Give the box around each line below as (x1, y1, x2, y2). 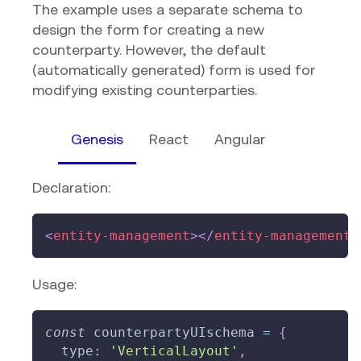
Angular (214, 131, 265, 148)
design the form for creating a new (32, 21, 264, 39)
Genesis (71, 131, 123, 148)
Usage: (32, 276, 77, 293)
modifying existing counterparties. (32, 81, 257, 99)
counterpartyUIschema (85, 325, 263, 341)
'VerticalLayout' (110, 343, 239, 359)
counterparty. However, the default (32, 41, 266, 59)
